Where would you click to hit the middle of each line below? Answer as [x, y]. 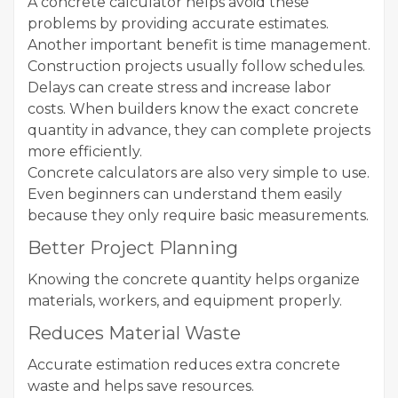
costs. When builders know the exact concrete [193, 109]
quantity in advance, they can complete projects [199, 130]
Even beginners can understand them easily [185, 194]
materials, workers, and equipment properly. [185, 301]
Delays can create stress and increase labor [179, 88]
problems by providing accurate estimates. [178, 24]
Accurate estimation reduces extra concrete [184, 365]
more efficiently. [85, 151]
